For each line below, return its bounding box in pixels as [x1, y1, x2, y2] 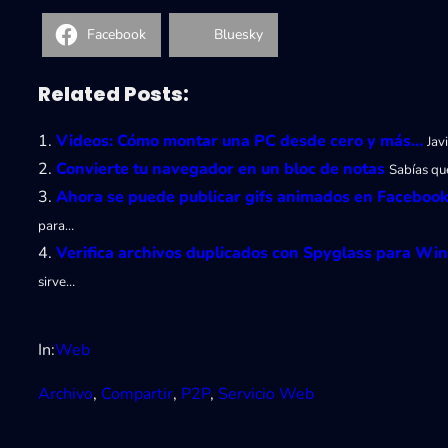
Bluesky [214, 25, 263, 45]
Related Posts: [38, 79, 189, 108]
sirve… [38, 272, 75, 291]
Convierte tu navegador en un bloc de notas [56, 157, 385, 180]
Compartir [101, 382, 173, 405]
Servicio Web [218, 382, 314, 405]
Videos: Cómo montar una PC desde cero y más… [56, 129, 423, 152]
